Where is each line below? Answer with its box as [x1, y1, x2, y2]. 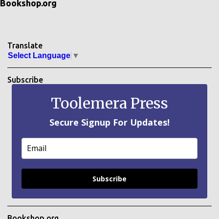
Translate [7, 41, 43, 50]
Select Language [8, 51, 70, 60]
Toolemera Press [51, 93, 168, 112]
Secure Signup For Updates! [49, 116, 170, 128]
